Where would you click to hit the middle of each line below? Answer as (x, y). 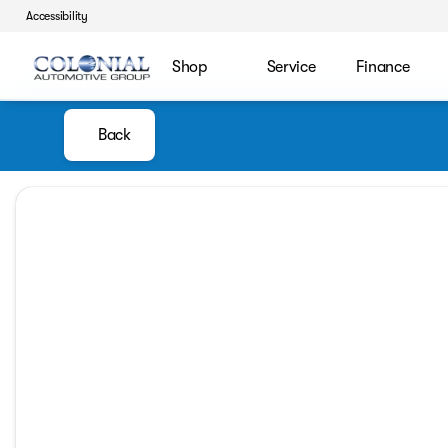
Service (291, 66)
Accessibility (57, 16)
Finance (382, 66)
